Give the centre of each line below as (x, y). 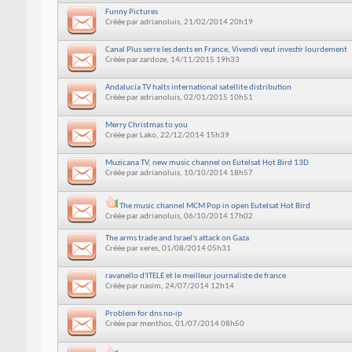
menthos (155, 324)
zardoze (153, 60)
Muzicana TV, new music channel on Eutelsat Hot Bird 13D (207, 163)
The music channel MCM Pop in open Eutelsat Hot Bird (214, 206)
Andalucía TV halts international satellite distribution (198, 87)
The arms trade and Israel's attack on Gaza (177, 238)
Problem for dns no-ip (143, 313)
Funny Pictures (131, 12)
